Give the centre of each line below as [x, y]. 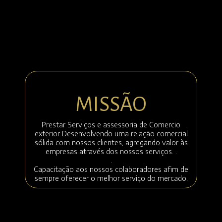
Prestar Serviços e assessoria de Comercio [111, 125]
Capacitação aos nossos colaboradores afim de [111, 169]
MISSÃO [111, 104]
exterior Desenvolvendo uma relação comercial [111, 134]
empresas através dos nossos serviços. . [111, 151]
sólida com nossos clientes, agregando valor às [111, 142]
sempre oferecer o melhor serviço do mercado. [111, 178]
